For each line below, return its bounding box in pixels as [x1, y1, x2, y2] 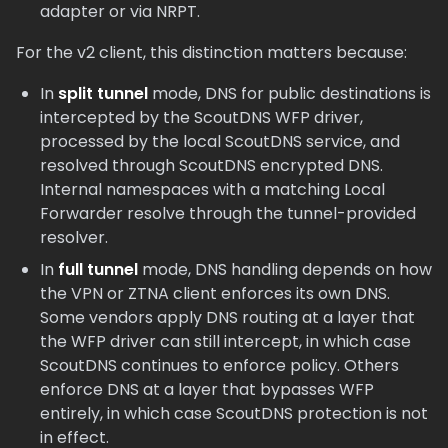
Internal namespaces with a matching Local [40, 178, 385, 201]
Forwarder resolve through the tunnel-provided [40, 202, 416, 225]
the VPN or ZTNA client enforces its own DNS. [40, 282, 390, 305]
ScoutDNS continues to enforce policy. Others [40, 354, 399, 377]
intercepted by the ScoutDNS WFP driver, [40, 106, 363, 129]
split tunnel [58, 82, 148, 105]
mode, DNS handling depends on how [138, 258, 432, 281]
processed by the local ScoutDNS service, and [40, 130, 400, 153]
